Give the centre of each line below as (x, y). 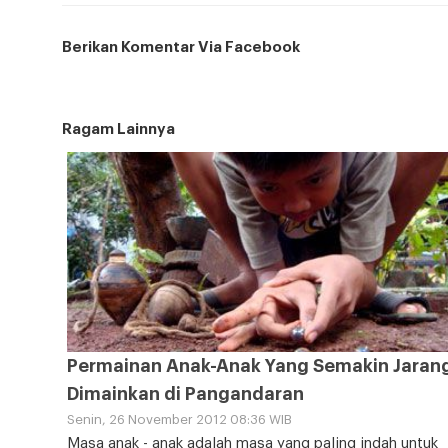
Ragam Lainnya (118, 130)
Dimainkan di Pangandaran (185, 394)
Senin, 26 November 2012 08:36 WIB (179, 420)
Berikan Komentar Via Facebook (181, 48)
